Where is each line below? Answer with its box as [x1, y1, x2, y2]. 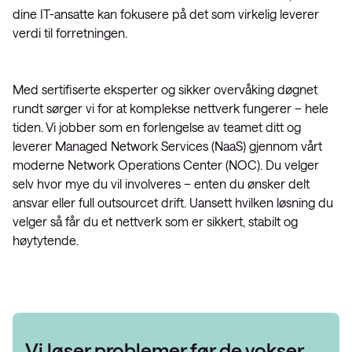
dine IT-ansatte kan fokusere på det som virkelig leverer [13, 6, 319, 21]
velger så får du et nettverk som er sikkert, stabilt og [13, 214, 298, 229]
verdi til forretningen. [13, 25, 127, 40]
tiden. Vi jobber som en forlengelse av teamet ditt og [13, 119, 301, 134]
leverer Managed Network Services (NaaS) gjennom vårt [13, 138, 322, 153]
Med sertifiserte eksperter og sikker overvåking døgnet [13, 82, 317, 97]
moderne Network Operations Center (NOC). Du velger [13, 157, 319, 172]
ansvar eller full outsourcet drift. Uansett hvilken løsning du [13, 195, 333, 210]
